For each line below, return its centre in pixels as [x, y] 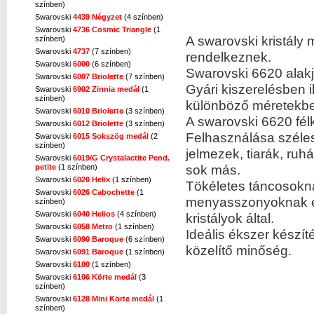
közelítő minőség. [239, 250]
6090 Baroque [98, 239]
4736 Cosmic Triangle [112, 29]
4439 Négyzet [97, 16]
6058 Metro [93, 226]
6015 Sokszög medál [111, 136]
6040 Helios [94, 213]
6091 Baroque [98, 251]
